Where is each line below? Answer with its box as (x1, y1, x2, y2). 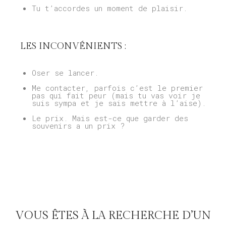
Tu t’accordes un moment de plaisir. (31, 3, 187, 13)
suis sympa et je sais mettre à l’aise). (31, 98, 206, 108)
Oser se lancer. (31, 68, 98, 78)
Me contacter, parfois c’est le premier (31, 83, 203, 93)
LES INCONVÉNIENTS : (20, 40, 126, 51)
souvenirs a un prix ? (31, 121, 125, 131)
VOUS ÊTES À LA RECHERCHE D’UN (15, 209, 211, 222)
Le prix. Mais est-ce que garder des (31, 113, 188, 124)
